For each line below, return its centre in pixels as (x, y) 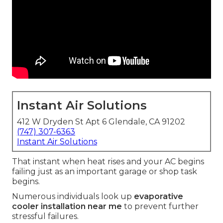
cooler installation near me (67, 207)
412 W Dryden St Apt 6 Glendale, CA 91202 (101, 122)
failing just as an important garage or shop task (105, 172)
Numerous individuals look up (73, 197)
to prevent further (160, 207)
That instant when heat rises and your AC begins (108, 162)
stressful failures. (45, 217)
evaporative (159, 197)
